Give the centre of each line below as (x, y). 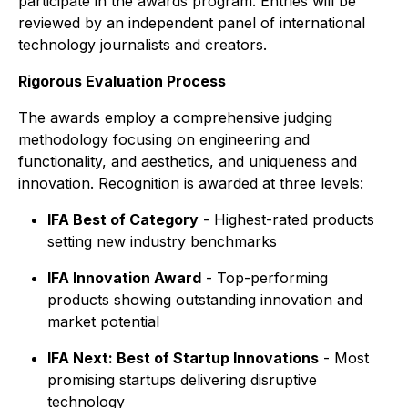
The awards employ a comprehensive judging (175, 118)
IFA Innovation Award (124, 278)
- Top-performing (265, 278)
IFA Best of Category (123, 220)
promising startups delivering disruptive (182, 380)
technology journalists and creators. (143, 45)
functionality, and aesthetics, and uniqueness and (188, 162)
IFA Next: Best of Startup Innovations (183, 358)
